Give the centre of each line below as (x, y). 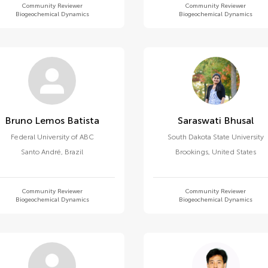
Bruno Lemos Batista (52, 121)
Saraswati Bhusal (239, 121)
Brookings (192, 152)
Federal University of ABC (52, 137)
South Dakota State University (216, 137)
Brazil (74, 152)
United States (234, 152)
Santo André (41, 152)
